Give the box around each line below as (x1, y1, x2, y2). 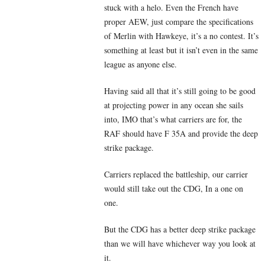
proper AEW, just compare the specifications (104, 16, 253, 28)
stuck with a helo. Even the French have (104, 2, 238, 14)
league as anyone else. (104, 59, 177, 70)
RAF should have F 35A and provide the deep (104, 128, 258, 140)
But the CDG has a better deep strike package (104, 224, 256, 235)
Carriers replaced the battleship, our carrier (104, 169, 248, 180)
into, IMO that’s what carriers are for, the (104, 114, 242, 125)
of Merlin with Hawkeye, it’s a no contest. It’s (104, 30, 258, 42)
